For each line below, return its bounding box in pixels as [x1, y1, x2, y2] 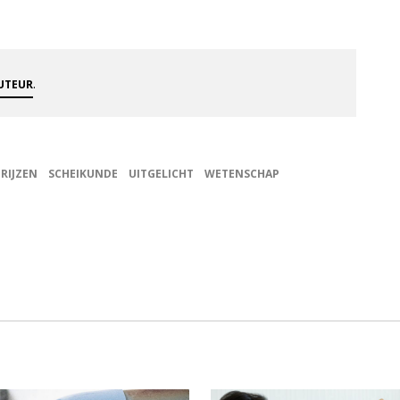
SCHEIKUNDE [48, 165, 118, 181]
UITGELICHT [129, 165, 194, 181]
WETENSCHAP [204, 165, 279, 181]
